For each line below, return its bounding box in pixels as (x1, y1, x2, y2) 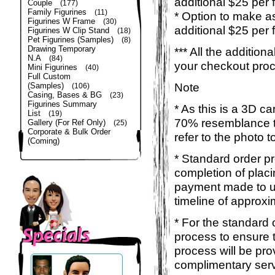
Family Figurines (28, 7, 87, 17)
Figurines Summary (28, 99, 97, 109)
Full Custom (28, 72, 71, 81)
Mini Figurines (28, 63, 77, 72)
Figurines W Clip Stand (28, 26, 109, 35)
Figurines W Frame (28, 17, 95, 26)
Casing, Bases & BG (28, 90, 102, 99)
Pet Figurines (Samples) (28, 35, 114, 44)
